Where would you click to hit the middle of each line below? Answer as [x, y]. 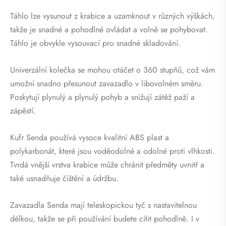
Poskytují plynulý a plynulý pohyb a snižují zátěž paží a [102, 97]
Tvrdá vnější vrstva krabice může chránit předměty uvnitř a [107, 165]
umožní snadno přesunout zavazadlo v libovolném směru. [107, 84]
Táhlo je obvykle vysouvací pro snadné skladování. [95, 43]
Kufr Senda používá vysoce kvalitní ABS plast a [90, 138]
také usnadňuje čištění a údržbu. [64, 179]
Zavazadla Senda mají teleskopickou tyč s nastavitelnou [103, 205]
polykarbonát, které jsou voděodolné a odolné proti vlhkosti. [112, 151]
